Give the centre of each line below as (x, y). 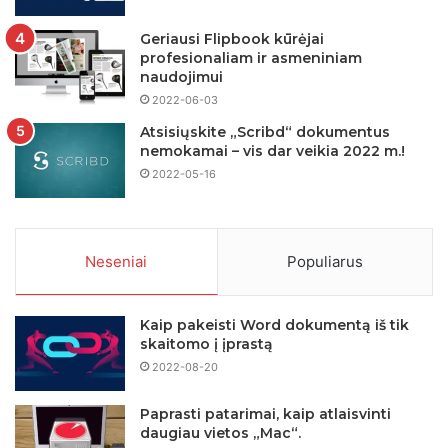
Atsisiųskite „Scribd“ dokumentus (265, 131)
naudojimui (181, 76)
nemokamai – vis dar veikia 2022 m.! (272, 150)
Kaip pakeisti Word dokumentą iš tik (274, 324)
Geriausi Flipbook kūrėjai (232, 38)
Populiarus (324, 261)
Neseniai (116, 261)
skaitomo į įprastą (206, 343)
